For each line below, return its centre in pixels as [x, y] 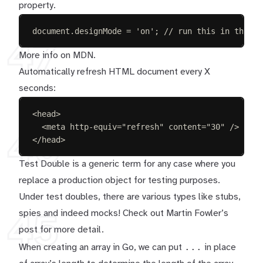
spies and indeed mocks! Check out [92, 213]
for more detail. [71, 230]
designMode [98, 31]
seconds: [37, 88]
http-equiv [94, 127]
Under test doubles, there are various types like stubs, [130, 197]
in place [219, 247]
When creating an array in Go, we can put [102, 247]
